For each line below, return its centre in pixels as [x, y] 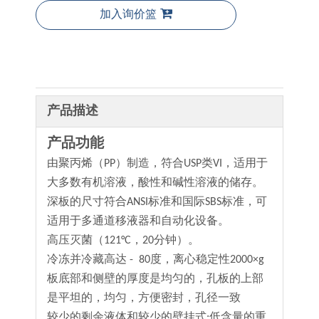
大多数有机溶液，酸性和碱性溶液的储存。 [155, 183]
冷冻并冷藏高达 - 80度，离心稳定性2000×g [156, 260]
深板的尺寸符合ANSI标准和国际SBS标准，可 [157, 202]
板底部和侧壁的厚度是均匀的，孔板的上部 [155, 279]
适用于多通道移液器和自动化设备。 [138, 221]
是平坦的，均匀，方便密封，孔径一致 [144, 298]
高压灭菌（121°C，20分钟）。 [123, 241]
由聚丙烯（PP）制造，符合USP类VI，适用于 [157, 164]
